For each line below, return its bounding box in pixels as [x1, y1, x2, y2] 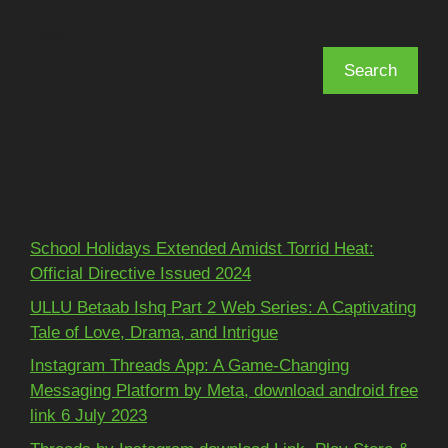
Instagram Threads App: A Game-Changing [30, 356, 349, 375]
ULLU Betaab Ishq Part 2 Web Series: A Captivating [30, 297, 416, 317]
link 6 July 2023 [30, 406, 147, 425]
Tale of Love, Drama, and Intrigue [30, 322, 278, 342]
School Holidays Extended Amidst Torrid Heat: [30, 239, 374, 258]
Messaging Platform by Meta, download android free [30, 381, 418, 400]
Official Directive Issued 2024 [30, 264, 251, 283]
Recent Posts [30, 175, 238, 214]
